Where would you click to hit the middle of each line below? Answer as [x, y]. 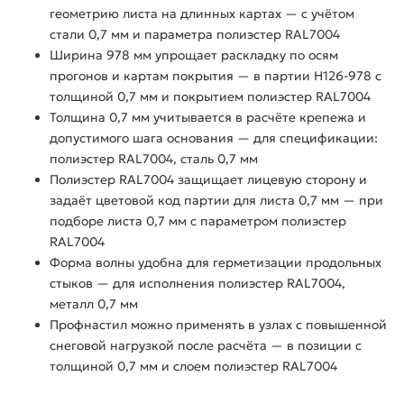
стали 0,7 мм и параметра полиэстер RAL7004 [195, 35]
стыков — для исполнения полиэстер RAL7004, [197, 284]
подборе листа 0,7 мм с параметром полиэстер [198, 221]
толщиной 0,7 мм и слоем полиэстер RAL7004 [193, 367]
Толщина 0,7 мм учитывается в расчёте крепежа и [208, 118]
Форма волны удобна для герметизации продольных [216, 263]
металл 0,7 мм [94, 304]
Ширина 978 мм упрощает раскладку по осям [194, 55]
